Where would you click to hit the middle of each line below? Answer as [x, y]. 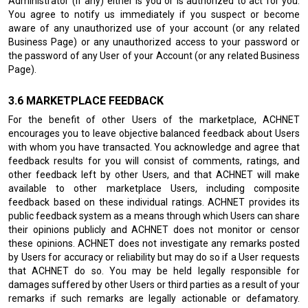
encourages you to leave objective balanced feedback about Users [154, 133]
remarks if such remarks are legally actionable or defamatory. [154, 298]
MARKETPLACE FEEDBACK [95, 101]
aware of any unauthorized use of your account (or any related [154, 28]
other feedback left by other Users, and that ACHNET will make [154, 175]
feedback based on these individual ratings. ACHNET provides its [154, 202]
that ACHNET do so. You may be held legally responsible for [154, 271]
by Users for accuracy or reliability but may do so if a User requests [154, 257]
